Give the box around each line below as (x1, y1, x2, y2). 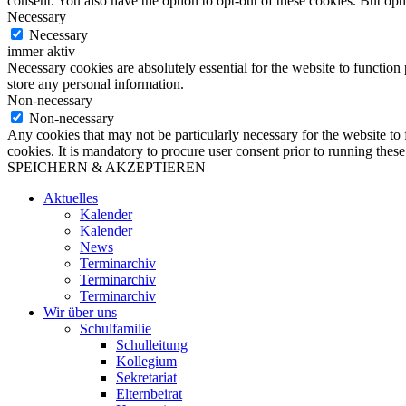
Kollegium (116, 353, 177, 370)
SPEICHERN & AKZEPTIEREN (7, 159, 206, 176)
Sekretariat (116, 370, 177, 386)
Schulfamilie (80, 321, 151, 337)
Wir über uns (43, 304, 117, 321)
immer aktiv (7, 43, 75, 60)
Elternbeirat (116, 386, 182, 402)
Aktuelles (43, 190, 98, 207)
